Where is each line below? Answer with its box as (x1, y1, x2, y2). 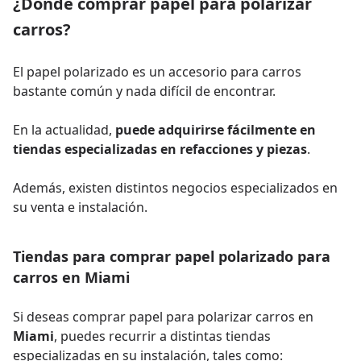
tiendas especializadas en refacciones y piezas (13, 139, 307, 158)
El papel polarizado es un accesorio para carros (13, 62, 301, 81)
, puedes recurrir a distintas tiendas (54, 326, 271, 345)
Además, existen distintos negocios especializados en (13, 178, 338, 197)
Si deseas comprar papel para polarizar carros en (13, 307, 313, 326)
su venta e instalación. (13, 197, 147, 216)
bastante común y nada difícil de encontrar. (13, 81, 276, 100)
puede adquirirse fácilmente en (115, 120, 316, 139)
